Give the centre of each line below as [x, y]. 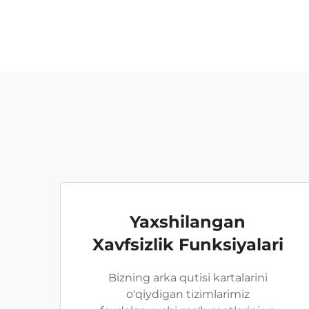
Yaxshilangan [188, 222]
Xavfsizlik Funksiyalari [188, 245]
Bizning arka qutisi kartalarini [188, 278]
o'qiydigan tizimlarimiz [188, 294]
